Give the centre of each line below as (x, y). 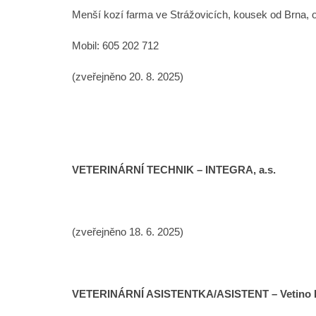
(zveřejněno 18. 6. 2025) (128, 231)
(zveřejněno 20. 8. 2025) (128, 76)
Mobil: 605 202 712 (115, 45)
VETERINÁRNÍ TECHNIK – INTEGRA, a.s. (174, 169)
